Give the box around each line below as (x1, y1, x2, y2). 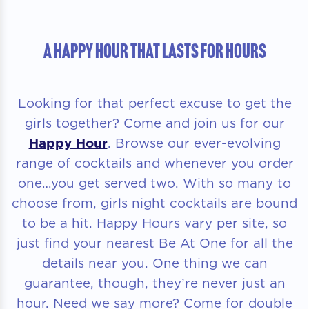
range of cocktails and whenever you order (15, 154, 294, 172)
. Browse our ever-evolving (107, 134, 281, 152)
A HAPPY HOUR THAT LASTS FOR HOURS (43, 39, 266, 63)
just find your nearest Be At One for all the (16, 234, 293, 252)
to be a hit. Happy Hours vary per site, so (22, 214, 287, 232)
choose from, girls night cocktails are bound (12, 194, 297, 212)
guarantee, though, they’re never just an (23, 274, 286, 292)
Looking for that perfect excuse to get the (17, 94, 292, 112)
